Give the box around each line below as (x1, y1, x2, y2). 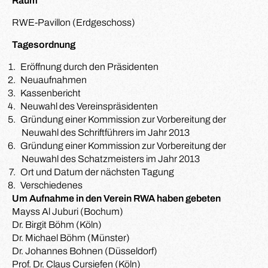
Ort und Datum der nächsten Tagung (20, 167, 175, 177)
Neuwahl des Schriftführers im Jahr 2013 (22, 127, 190, 138)
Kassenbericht (20, 88, 81, 98)
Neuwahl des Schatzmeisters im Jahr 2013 (22, 154, 200, 164)
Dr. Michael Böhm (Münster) (12, 233, 130, 243)
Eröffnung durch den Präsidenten (20, 62, 159, 72)
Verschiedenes (20, 180, 83, 190)
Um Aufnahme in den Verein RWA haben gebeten (12, 193, 221, 203)
